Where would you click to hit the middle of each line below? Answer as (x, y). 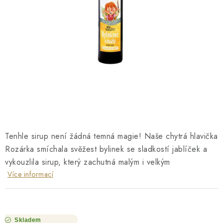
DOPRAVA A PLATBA (42, 18)
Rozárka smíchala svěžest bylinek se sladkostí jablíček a (106, 149)
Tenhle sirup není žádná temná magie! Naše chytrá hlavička (111, 136)
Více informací (30, 174)
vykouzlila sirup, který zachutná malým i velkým (88, 162)
